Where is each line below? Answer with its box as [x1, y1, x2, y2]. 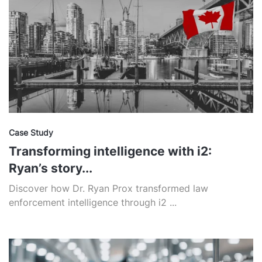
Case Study [9, 127, 53, 137]
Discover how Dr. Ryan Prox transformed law [9, 182, 208, 194]
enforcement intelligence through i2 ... [9, 196, 177, 208]
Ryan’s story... [9, 160, 92, 175]
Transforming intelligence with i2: [9, 143, 212, 158]
